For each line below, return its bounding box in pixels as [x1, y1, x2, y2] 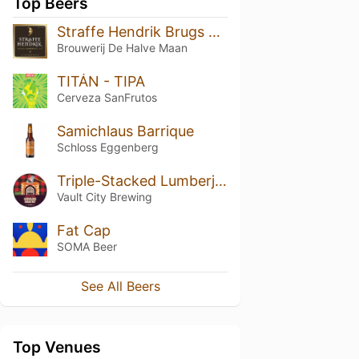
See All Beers [80, 278, 160, 295]
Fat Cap [56, 221, 111, 239]
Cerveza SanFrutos [56, 90, 157, 104]
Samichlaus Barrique [56, 122, 194, 139]
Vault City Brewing [56, 189, 152, 204]
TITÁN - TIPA [56, 72, 145, 90]
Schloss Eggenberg [56, 139, 159, 154]
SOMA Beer [56, 239, 117, 253]
